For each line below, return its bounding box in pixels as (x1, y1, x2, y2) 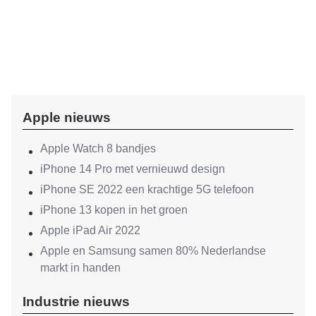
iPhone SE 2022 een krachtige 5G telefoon (40, 183, 254, 196)
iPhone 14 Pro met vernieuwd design (40, 163, 225, 176)
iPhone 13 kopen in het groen (40, 204, 188, 217)
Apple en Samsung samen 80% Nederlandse (40, 245, 266, 257)
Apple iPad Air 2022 (40, 224, 140, 237)
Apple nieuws (23, 110, 111, 126)
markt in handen (40, 262, 121, 274)
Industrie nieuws (23, 294, 130, 310)
